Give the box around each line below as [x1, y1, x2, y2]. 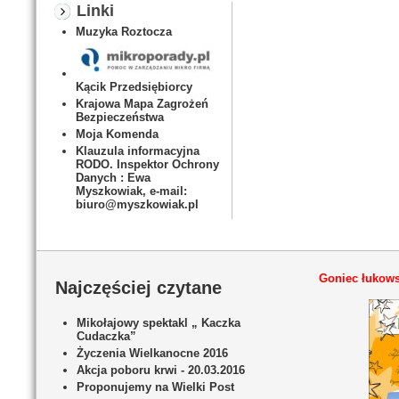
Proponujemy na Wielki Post [77, 380, 234, 394]
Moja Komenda [76, 127, 159, 141]
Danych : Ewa [76, 171, 151, 184]
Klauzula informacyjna [76, 144, 199, 158]
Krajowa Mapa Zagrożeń [76, 97, 208, 110]
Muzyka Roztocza [76, 25, 172, 38]
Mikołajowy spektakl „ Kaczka [77, 316, 240, 330]
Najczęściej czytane [55, 278, 222, 297]
